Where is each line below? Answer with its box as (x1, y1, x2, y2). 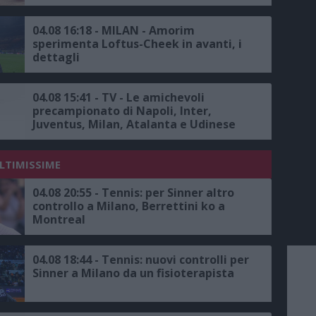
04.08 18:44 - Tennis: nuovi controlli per (32, 252, 249, 268)
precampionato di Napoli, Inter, (32, 103, 212, 119)
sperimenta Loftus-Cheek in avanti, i (32, 36, 242, 52)
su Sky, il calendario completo (32, 130, 201, 146)
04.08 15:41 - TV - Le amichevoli (32, 90, 205, 106)
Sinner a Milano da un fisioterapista (32, 265, 234, 281)
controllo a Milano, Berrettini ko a (32, 198, 225, 214)
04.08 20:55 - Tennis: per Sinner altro (32, 185, 234, 201)
